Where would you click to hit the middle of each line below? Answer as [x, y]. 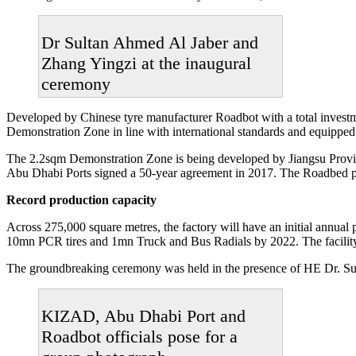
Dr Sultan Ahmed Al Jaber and [150, 42]
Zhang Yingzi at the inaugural [146, 63]
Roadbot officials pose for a [139, 336]
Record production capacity [81, 199]
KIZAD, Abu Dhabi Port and [143, 315]
